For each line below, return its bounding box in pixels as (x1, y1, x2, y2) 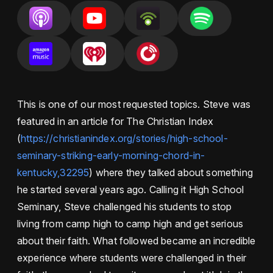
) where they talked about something (89, 166, 253, 179)
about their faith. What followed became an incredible (17, 234, 256, 247)
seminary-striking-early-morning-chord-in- (17, 149, 205, 161)
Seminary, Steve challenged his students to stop (17, 200, 232, 213)
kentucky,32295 (17, 166, 90, 179)
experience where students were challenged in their (17, 251, 247, 264)
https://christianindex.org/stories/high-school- (21, 132, 228, 144)
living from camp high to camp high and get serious (17, 217, 244, 230)
